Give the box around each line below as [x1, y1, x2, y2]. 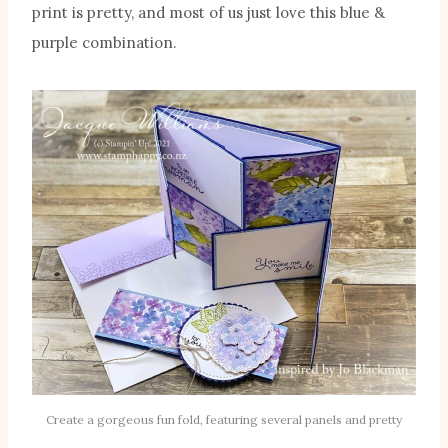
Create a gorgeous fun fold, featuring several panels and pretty [46, 412, 402, 428]
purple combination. [32, 33, 177, 53]
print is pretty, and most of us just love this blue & [32, 3, 385, 23]
